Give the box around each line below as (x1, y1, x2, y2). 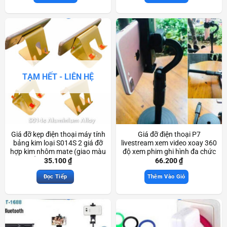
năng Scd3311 (146, 156, 192, 164)
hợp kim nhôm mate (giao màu (10, 147, 106, 156)
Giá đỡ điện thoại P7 (137, 130, 201, 138)
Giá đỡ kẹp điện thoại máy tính (11, 130, 105, 138)
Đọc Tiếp (43, 173, 67, 180)
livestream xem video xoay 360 (121, 138, 217, 147)
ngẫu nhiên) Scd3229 (24, 156, 92, 164)
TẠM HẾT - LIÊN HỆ (22, 72, 94, 82)
